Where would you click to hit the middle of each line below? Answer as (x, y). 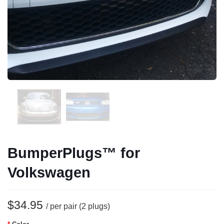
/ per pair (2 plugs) (78, 206)
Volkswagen (49, 172)
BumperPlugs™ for (74, 153)
